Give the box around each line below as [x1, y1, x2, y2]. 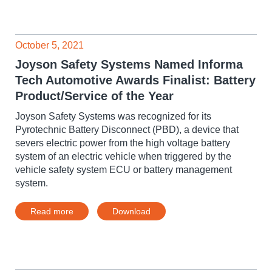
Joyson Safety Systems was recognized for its [15, 111, 211, 121]
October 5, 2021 [15, 40, 84, 50]
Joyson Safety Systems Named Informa [15, 58, 243, 71]
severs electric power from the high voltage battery [15, 138, 230, 148]
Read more [30, 206, 73, 216]
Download [112, 206, 151, 216]
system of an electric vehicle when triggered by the [15, 151, 231, 161]
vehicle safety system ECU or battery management [15, 165, 232, 175]
